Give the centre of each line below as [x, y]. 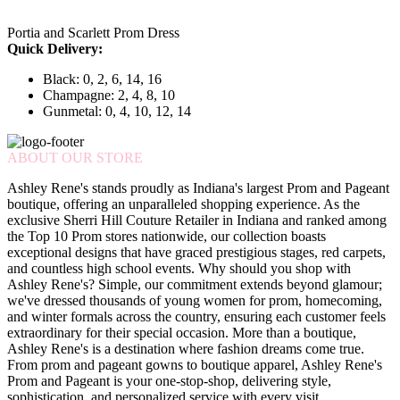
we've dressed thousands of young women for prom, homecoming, [195, 301]
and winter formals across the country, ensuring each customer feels [196, 317]
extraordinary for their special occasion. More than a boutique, [182, 333]
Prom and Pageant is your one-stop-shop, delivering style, [169, 381]
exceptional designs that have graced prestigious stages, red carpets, [196, 253]
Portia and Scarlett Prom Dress [93, 33]
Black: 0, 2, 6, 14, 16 [102, 79]
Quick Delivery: [55, 49]
